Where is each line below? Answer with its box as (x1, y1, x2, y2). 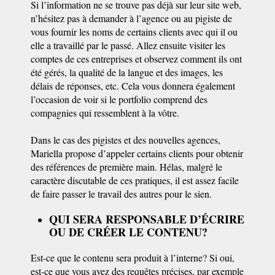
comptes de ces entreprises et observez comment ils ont (31, 52, 242, 65)
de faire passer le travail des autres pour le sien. (31, 187, 212, 200)
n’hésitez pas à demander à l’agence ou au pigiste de (31, 12, 232, 25)
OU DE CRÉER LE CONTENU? (49, 224, 207, 240)
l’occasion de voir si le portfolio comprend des (31, 93, 207, 106)
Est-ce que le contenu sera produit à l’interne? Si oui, (31, 251, 234, 264)
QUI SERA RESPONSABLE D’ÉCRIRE (49, 211, 244, 227)
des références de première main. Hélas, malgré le (31, 160, 222, 173)
